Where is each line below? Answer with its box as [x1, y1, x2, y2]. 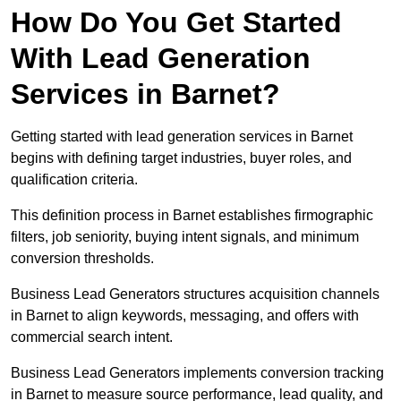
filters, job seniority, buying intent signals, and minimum [11, 229, 359, 245]
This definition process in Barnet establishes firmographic [11, 208, 373, 224]
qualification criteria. [11, 172, 138, 188]
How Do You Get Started [11, 6, 342, 39]
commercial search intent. [11, 329, 173, 346]
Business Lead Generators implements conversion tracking [11, 365, 384, 381]
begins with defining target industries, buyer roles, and [11, 150, 352, 166]
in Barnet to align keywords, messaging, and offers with [11, 308, 359, 324]
